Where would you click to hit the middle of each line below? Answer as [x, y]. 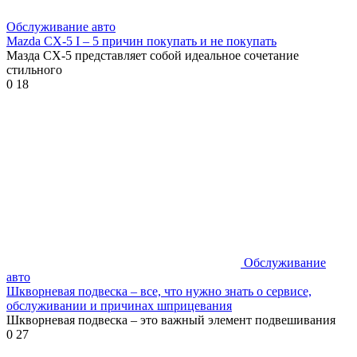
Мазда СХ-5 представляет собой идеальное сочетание [153, 55]
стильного [34, 69]
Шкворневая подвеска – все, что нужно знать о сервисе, [159, 291]
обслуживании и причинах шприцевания [119, 305]
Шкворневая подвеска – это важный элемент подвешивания [171, 320]
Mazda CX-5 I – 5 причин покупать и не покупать [141, 41]
